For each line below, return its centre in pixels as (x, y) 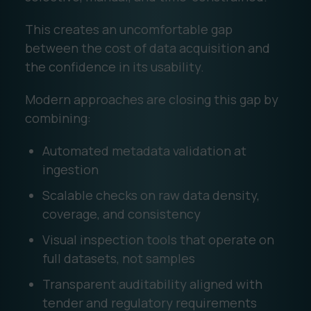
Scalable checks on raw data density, (151, 195)
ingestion (70, 169)
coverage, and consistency (121, 213)
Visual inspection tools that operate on (158, 239)
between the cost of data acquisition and (147, 48)
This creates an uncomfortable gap (128, 29)
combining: (58, 118)
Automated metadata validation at (144, 150)
